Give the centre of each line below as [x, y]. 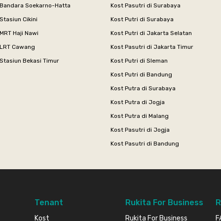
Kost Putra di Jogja [138, 102]
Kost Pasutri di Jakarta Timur [152, 47]
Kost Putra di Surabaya [143, 88]
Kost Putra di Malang [140, 116]
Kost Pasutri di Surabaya [146, 5]
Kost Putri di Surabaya [142, 19]
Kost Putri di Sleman [139, 60]
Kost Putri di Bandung [141, 74]
